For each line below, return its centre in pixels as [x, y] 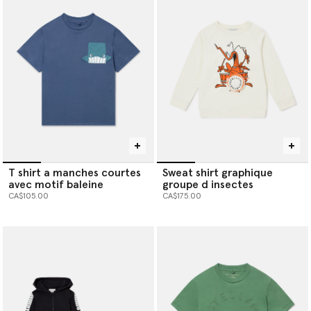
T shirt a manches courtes [75, 173]
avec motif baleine [56, 185]
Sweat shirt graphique [218, 173]
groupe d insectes [208, 185]
